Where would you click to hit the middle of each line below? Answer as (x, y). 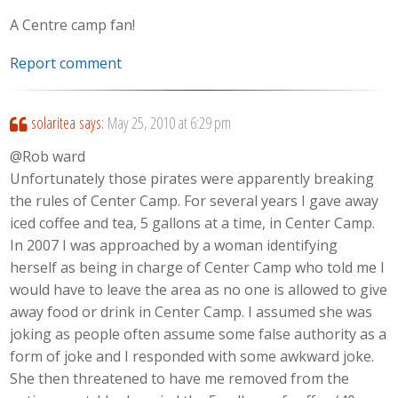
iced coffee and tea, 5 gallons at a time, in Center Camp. (193, 223)
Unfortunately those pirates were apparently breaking (192, 179)
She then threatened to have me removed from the (180, 379)
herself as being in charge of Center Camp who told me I (198, 268)
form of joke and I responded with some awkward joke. (192, 357)
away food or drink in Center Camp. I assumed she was (191, 312)
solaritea (53, 122)
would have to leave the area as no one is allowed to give (199, 290)
